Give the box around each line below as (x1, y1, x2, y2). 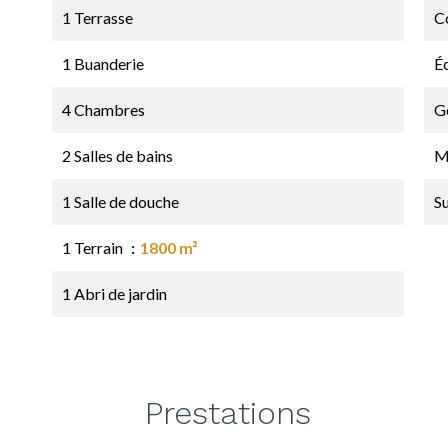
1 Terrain (62, 238, 126, 257)
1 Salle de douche (62, 192, 179, 211)
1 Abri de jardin (62, 284, 167, 303)
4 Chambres (62, 100, 145, 119)
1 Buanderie (62, 54, 144, 73)
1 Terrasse (62, 8, 133, 27)
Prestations (145, 394, 311, 432)
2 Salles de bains (62, 146, 173, 165)
